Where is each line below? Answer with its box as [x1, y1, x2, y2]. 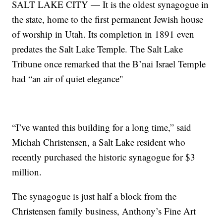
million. [12, 166, 42, 178]
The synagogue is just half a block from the [12, 190, 177, 203]
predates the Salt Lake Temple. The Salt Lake [12, 43, 183, 55]
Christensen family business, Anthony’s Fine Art [12, 205, 196, 218]
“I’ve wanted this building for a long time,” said [12, 121, 192, 134]
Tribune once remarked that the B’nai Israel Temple [12, 57, 206, 70]
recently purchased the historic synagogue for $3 [12, 151, 196, 164]
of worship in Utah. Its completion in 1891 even [12, 28, 195, 41]
